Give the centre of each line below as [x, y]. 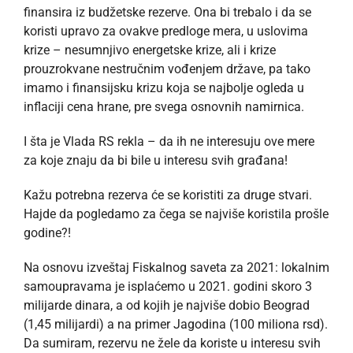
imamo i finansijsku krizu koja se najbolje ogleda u [164, 87]
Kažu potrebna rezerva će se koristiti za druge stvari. [168, 195]
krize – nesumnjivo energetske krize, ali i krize [150, 50]
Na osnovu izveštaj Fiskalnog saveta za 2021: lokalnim [176, 267]
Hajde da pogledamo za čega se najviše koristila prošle [176, 214]
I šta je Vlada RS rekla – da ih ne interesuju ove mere [169, 141]
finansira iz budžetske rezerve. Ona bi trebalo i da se [167, 12]
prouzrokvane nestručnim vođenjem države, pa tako [167, 69]
